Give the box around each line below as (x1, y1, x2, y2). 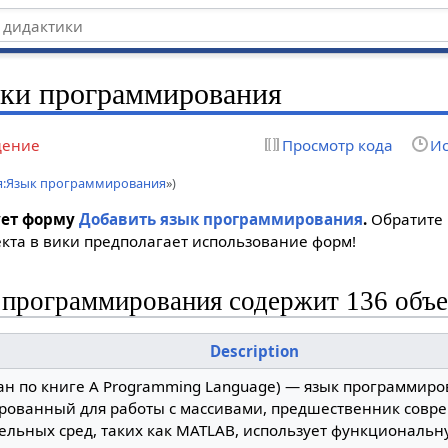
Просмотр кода (281, 134, 393, 155)
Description (209, 341, 299, 362)
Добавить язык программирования (79, 208, 364, 229)
